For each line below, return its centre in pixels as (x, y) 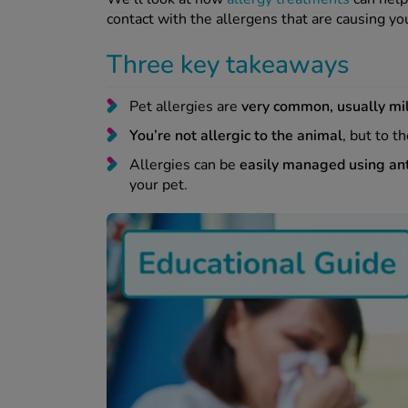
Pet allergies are (185, 107)
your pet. (162, 185)
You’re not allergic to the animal (236, 136)
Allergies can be (184, 165)
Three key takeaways (233, 65)
